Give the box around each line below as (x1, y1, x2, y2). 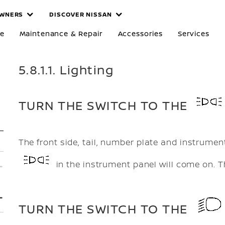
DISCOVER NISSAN (49, 10, 112, 19)
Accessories (118, 29, 163, 38)
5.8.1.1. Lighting (18, 61, 114, 78)
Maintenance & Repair (19, 29, 103, 38)
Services (177, 29, 209, 38)
